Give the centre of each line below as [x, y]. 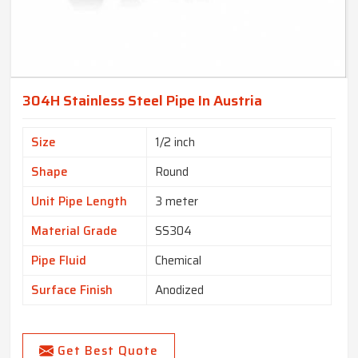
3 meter [177, 202]
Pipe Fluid [59, 261]
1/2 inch [175, 143]
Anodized [179, 290]
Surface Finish [72, 290]
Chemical [178, 261]
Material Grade [74, 231]
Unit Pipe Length [79, 202]
